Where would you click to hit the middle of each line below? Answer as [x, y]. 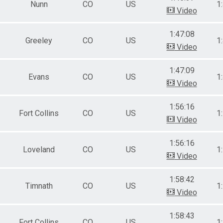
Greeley [39, 40]
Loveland [39, 149]
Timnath [39, 186]
